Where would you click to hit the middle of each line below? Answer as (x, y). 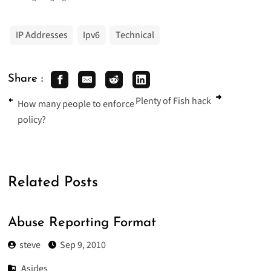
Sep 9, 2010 (83, 245)
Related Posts (53, 182)
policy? (32, 120)
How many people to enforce (76, 104)
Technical (135, 35)
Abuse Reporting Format (82, 223)
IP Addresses (41, 35)
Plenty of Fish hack (173, 101)
